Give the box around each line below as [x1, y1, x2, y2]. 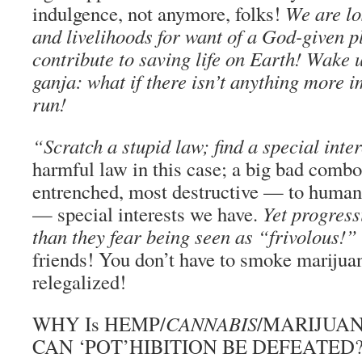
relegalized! [32, 268, 126, 295]
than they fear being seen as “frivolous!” [32, 223, 357, 250]
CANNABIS [166, 310, 257, 337]
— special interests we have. [32, 200, 263, 227]
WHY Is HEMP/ [32, 310, 166, 337]
